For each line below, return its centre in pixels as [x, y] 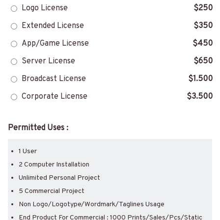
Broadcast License [54, 79]
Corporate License [55, 97]
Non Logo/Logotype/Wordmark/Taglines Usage [92, 205]
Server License [48, 62]
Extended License [53, 26]
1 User [28, 152]
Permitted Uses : [38, 128]
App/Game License [55, 44]
